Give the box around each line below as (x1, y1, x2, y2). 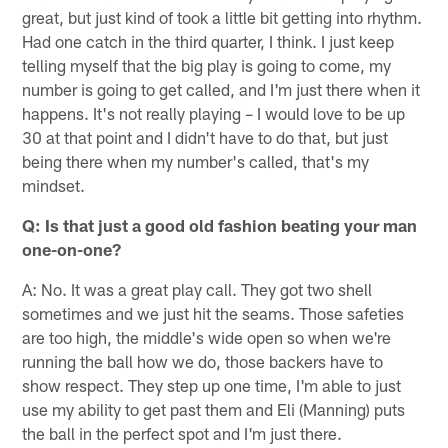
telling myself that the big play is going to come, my (22, 55, 392, 76)
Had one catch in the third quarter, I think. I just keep (22, 31, 395, 52)
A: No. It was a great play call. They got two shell (22, 279, 373, 300)
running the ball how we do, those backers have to (22, 351, 384, 372)
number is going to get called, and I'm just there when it (22, 79, 421, 100)
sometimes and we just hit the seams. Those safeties (22, 303, 405, 324)
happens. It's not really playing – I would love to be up (22, 103, 406, 124)
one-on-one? (22, 239, 122, 260)
